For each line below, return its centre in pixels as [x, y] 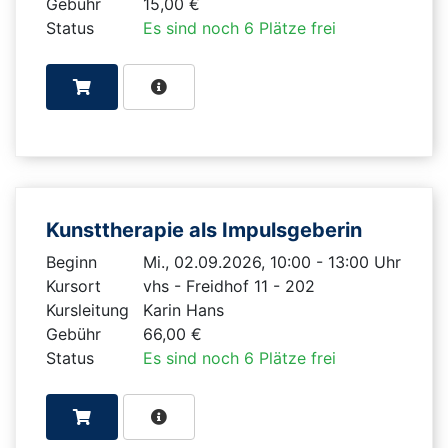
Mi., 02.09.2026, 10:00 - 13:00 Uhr [271, 261]
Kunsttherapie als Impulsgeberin [206, 229]
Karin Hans [183, 309]
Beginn [71, 261]
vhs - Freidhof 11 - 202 [228, 285]
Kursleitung [87, 309]
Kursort [73, 285]
